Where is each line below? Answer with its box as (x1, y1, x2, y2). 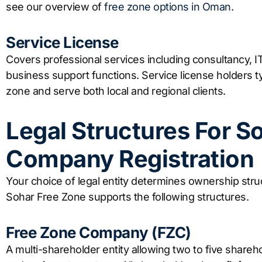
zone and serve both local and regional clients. (6, 84, 226, 97)
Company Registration (6, 144, 254, 174)
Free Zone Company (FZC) (6, 223, 191, 242)
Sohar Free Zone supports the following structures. (6, 191, 249, 204)
